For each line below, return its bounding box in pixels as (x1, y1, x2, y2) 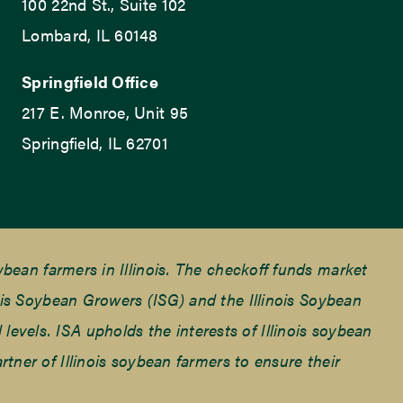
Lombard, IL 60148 (22, 22, 158, 46)
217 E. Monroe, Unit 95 (22, 100, 189, 123)
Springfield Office (22, 69, 159, 93)
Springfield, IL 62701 (22, 130, 168, 154)
